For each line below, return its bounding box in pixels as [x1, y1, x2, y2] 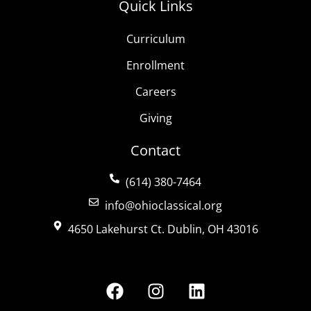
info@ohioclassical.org [104, 198, 222, 214]
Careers [135, 84, 176, 100]
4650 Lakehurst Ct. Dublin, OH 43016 [68, 221, 259, 237]
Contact [131, 141, 180, 160]
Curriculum [126, 31, 185, 47]
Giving [139, 110, 172, 126]
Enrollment [126, 58, 185, 74]
